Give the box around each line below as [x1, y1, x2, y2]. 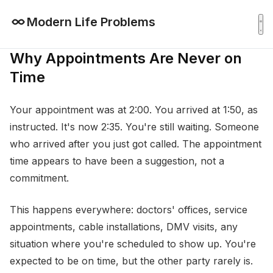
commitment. [10, 172, 69, 184]
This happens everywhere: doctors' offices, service [10, 204, 247, 216]
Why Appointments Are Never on [10, 49, 242, 67]
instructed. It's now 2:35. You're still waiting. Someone [10, 121, 259, 133]
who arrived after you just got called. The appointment [10, 138, 261, 150]
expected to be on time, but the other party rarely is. [10, 255, 253, 267]
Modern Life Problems [27, 15, 155, 29]
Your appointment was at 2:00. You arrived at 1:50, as [10, 104, 258, 116]
